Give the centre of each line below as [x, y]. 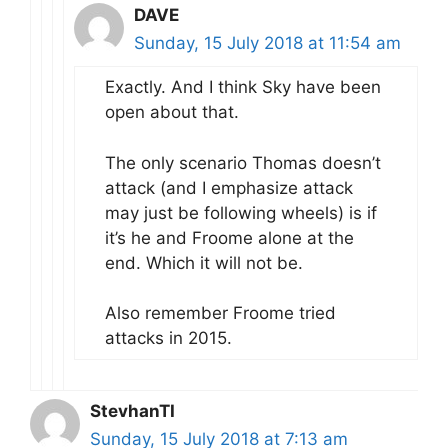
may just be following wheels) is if [241, 212]
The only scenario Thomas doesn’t [243, 162]
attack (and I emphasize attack [229, 187]
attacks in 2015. [168, 338]
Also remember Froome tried [220, 313]
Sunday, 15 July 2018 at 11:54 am [267, 43]
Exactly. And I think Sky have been [243, 87]
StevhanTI [132, 411]
